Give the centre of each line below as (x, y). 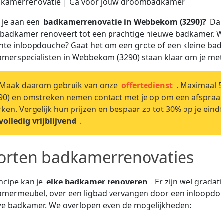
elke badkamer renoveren (98, 181)
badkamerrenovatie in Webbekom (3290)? (126, 21)
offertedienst (148, 85)
